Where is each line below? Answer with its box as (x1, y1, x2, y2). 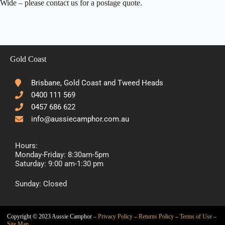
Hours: (15, 141, 38, 150)
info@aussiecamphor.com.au (31, 114, 129, 124)
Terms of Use (180, 213, 212, 220)
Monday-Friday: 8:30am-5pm (15, 150, 109, 159)
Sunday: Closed (15, 179, 67, 188)
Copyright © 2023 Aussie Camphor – (7, 213, 98, 220)
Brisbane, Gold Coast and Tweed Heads (31, 78, 163, 87)
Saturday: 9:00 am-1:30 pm (15, 159, 124, 168)
